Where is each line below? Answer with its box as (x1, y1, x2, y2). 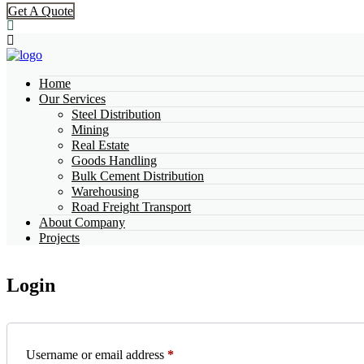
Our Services (39, 92, 106, 106)
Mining (71, 123, 109, 137)
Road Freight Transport (71, 200, 191, 214)
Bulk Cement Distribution (71, 169, 204, 184)
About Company (39, 215, 125, 230)
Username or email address (26, 348, 167, 362)
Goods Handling (71, 154, 157, 168)
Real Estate (71, 138, 129, 153)
